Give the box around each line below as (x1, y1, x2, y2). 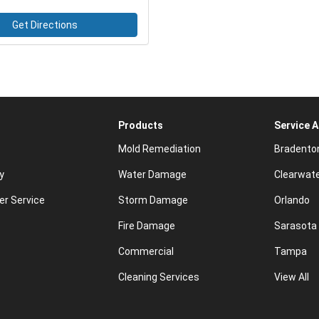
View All (274, 271, 310, 283)
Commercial (117, 246, 174, 258)
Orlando (274, 194, 310, 206)
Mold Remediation (117, 143, 201, 155)
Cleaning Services (117, 271, 199, 283)
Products (117, 120, 163, 132)
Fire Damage (117, 220, 175, 232)
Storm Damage (117, 194, 188, 206)
